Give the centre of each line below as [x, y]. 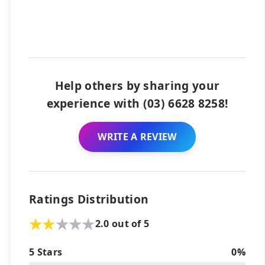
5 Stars [46, 252]
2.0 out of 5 [122, 224]
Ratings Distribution [89, 199]
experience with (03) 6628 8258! [137, 103]
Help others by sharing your [137, 85]
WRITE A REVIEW [137, 136]
